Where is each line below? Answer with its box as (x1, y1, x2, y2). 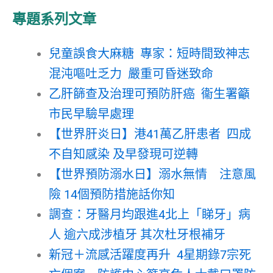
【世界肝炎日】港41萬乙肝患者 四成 (49, 126, 251, 141)
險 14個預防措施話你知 (49, 186, 175, 202)
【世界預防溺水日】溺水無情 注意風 (49, 166, 256, 182)
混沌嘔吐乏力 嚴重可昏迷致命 (49, 66, 213, 81)
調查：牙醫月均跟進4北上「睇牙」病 (49, 207, 250, 222)
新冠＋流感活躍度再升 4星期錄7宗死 (49, 247, 251, 262)
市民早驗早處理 (49, 106, 134, 121)
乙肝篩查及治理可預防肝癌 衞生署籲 (49, 86, 250, 101)
